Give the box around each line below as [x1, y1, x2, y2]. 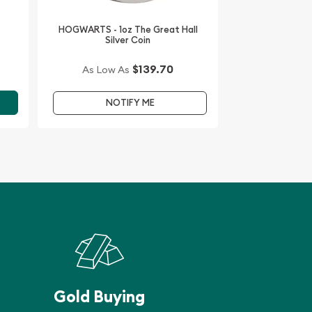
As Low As [82, 63, 130, 77]
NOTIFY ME [105, 97, 155, 109]
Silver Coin [105, 33, 151, 46]
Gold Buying [54, 286, 146, 308]
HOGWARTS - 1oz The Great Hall [58, 23, 198, 36]
